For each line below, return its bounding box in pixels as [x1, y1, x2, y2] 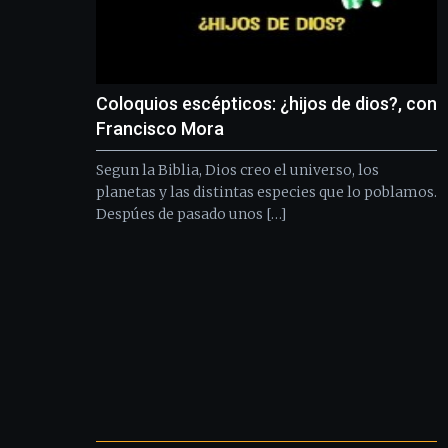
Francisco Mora [96, 117, 224, 139]
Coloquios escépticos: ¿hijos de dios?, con [96, 92, 437, 114]
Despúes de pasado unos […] [96, 204, 286, 223]
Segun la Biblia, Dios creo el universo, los [96, 160, 379, 179]
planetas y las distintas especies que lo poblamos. [96, 182, 437, 201]
